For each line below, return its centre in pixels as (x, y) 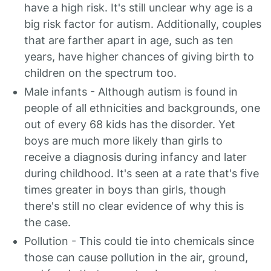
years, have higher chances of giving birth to (139, 57)
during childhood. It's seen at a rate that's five (142, 173)
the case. (47, 222)
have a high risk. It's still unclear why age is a (139, 8)
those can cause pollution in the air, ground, (136, 257)
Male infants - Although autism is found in (131, 92)
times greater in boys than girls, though (125, 190)
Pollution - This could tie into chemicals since (139, 241)
